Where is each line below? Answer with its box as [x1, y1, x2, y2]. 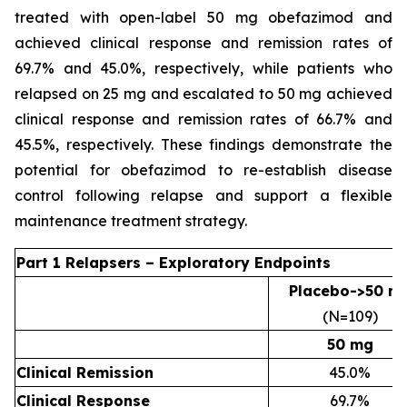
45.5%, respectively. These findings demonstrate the [15, 135, 392, 154]
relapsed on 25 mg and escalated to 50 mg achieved [15, 84, 392, 103]
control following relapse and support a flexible [15, 186, 392, 204]
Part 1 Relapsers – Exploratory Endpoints [16, 253, 331, 272]
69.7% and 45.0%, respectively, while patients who [15, 59, 392, 77]
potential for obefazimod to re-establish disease [15, 161, 392, 179]
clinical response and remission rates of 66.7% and [15, 110, 392, 128]
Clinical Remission [16, 363, 154, 382]
